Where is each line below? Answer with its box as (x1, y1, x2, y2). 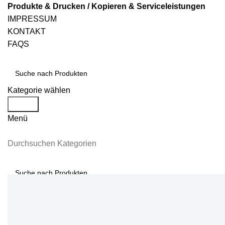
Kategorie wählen (8, 86, 70, 94)
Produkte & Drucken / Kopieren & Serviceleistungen (8, 2, 205, 11)
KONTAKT (8, 27, 46, 36)
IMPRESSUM (8, 15, 57, 23)
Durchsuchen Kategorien (8, 139, 96, 148)
